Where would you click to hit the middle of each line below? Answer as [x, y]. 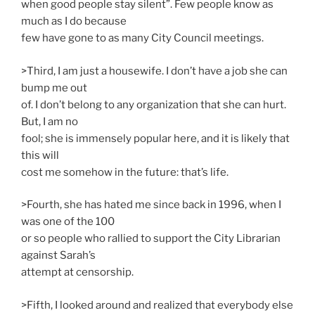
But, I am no [50, 121]
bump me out [54, 88]
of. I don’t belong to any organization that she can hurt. [154, 104]
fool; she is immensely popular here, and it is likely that [155, 138]
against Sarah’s [58, 256]
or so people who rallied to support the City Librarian [151, 239]
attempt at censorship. [77, 272]
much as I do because [74, 21]
